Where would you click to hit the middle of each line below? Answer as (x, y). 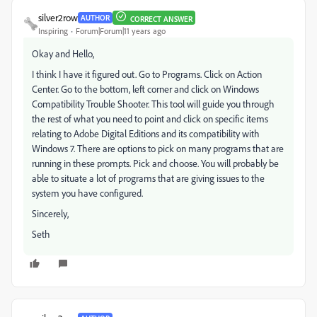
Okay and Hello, (63, 53)
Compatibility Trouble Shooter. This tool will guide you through (153, 104)
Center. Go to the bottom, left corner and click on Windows (145, 89)
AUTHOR (95, 17)
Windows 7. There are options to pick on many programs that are (158, 148)
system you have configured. (87, 193)
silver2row (58, 17)
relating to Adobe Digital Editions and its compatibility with (146, 133)
